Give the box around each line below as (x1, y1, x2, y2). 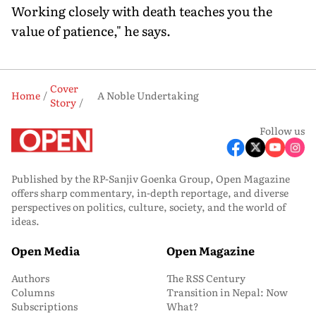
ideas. (11, 214, 39, 229)
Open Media (11, 242, 80, 260)
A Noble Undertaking (97, 88, 199, 103)
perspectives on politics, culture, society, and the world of (11, 200, 286, 214)
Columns (11, 285, 54, 300)
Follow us (260, 123, 305, 138)
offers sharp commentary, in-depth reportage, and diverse (11, 186, 288, 200)
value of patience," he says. (11, 21, 171, 41)
